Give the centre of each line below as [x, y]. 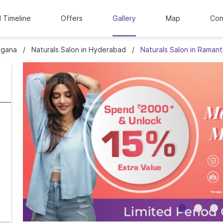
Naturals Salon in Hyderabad [79, 50]
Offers [72, 18]
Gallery [124, 18]
